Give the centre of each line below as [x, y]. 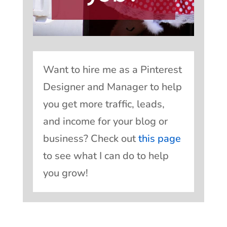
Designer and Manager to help [112, 87]
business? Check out [90, 139]
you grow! [65, 173]
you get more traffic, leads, [104, 104]
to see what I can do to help [106, 156]
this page [159, 139]
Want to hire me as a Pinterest [112, 70]
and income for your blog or [105, 122]
